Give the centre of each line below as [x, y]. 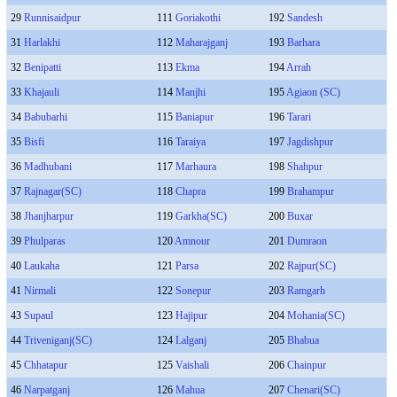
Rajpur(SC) [311, 266]
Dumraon [307, 241]
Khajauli [41, 92]
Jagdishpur [310, 142]
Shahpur [304, 167]
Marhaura [195, 167]
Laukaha [41, 266]
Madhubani [47, 167]
